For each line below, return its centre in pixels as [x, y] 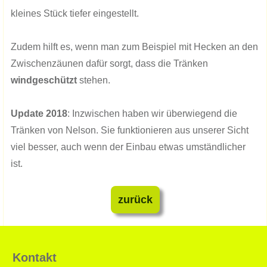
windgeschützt [44, 80]
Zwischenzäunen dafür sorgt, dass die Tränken [109, 63]
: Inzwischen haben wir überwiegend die [152, 114]
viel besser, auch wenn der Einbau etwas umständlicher [128, 147]
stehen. [95, 80]
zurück [135, 200]
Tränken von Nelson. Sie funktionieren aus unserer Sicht [130, 130]
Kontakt [35, 257]
